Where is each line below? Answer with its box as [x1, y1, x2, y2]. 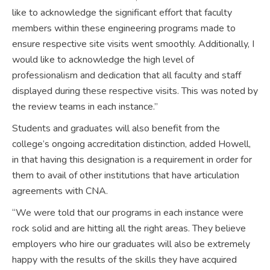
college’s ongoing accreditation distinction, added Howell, [12, 137, 251, 151]
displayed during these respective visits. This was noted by [12, 84, 258, 98]
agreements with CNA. [12, 184, 108, 198]
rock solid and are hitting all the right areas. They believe [12, 222, 246, 235]
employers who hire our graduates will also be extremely [12, 237, 250, 251]
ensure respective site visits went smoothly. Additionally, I [12, 37, 254, 51]
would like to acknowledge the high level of [12, 53, 194, 66]
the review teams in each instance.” [12, 100, 158, 113]
